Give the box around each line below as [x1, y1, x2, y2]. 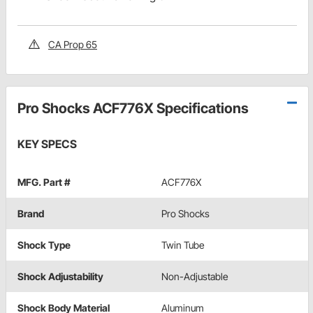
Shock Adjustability [17, 270, 103, 282]
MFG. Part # [17, 175, 71, 188]
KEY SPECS [17, 136, 77, 151]
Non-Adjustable [161, 270, 228, 282]
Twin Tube [161, 238, 204, 251]
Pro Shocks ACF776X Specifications [17, 99, 249, 117]
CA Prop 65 [48, 38, 97, 50]
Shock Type [17, 238, 71, 251]
